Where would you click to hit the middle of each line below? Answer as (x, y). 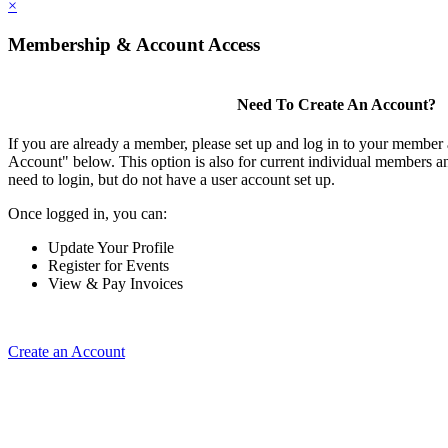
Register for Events (108, 265)
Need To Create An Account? (336, 104)
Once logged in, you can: (87, 213)
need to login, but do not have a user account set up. (171, 179)
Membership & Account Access (134, 44)
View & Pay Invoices (115, 283)
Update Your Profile (111, 247)
